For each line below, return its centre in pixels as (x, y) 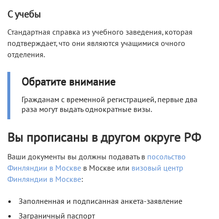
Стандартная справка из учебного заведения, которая (100, 33)
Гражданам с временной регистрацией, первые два (109, 100)
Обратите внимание (68, 82)
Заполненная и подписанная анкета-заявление (100, 202)
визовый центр (157, 168)
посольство (166, 157)
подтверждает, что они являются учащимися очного (96, 44)
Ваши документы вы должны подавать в (77, 157)
